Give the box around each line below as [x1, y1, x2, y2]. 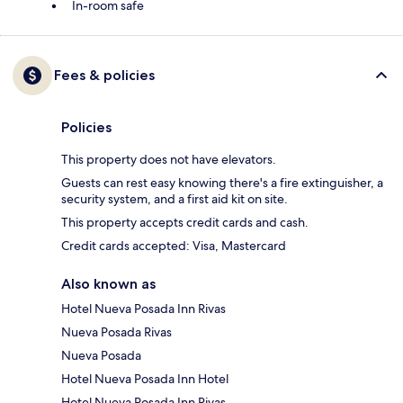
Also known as [61, 275, 156, 293]
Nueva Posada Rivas [61, 324, 172, 341]
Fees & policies [54, 67, 155, 85]
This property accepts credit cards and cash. [61, 214, 309, 231]
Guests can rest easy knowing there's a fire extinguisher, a [61, 175, 383, 192]
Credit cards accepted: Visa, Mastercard [61, 237, 286, 255]
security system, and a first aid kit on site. [61, 191, 288, 208]
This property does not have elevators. [61, 151, 276, 168]
